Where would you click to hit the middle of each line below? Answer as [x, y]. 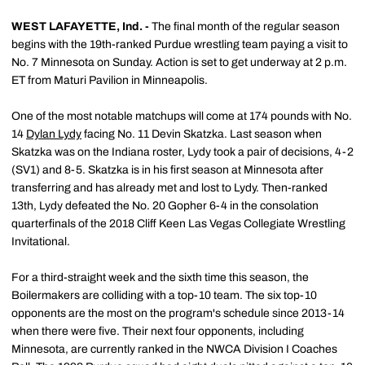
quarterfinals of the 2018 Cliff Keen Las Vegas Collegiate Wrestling [178, 224]
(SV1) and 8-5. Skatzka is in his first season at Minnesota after [167, 170]
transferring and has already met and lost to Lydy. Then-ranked [169, 188]
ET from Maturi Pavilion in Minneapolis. [110, 80]
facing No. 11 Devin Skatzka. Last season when [202, 134]
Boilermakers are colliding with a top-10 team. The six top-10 [164, 295]
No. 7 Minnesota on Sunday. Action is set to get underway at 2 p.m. [179, 62]
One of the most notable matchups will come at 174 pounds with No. [182, 116]
